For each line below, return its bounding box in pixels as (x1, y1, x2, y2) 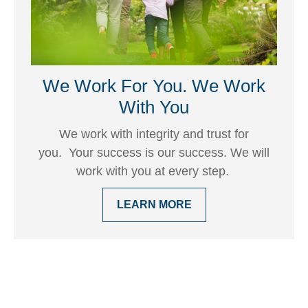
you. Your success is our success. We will (38, 146, 269, 160)
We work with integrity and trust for (59, 127, 249, 142)
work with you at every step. (76, 164, 232, 179)
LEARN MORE (116, 199, 192, 211)
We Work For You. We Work (43, 76, 265, 97)
